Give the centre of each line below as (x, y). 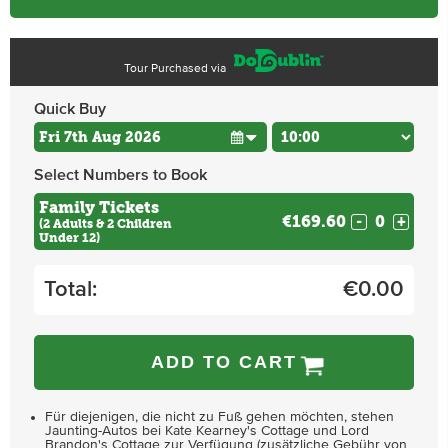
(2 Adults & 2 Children (105, 224)
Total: (70, 289)
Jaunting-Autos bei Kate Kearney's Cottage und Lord (207, 431)
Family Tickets (99, 207)
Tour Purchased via (176, 69)
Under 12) (69, 238)
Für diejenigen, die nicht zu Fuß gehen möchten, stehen (219, 417)
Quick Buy (70, 109)
